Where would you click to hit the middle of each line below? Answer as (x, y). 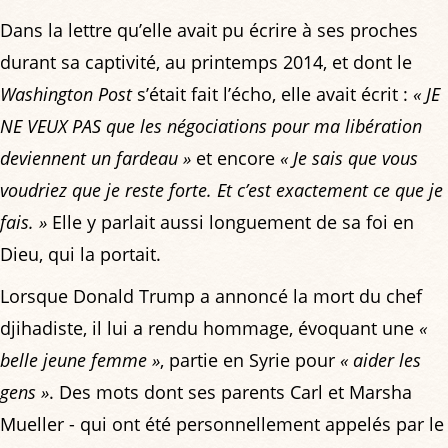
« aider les (380, 359)
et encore (235, 157)
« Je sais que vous (349, 157)
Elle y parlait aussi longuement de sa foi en (230, 221)
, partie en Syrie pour (250, 359)
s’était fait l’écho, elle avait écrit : (272, 93)
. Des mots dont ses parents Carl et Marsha (230, 391)
